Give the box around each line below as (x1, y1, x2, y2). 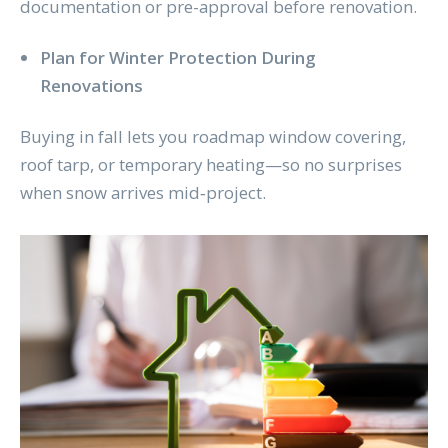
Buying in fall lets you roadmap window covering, (19, 124, 406, 148)
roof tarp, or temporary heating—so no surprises (19, 152, 402, 176)
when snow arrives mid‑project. (19, 180, 270, 204)
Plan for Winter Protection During (39, 46, 315, 70)
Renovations (39, 74, 143, 98)
